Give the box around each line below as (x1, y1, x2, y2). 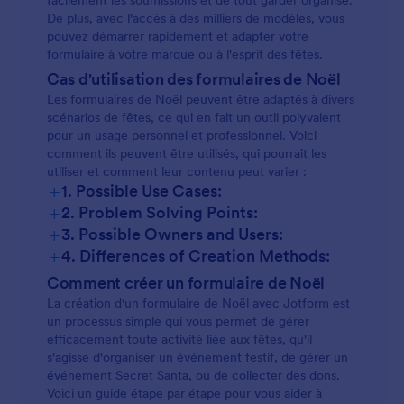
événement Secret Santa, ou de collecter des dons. (47, 367, 340, 383)
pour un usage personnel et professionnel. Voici (47, 127, 317, 143)
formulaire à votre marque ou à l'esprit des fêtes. (47, 46, 323, 62)
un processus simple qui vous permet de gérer (47, 313, 309, 329)
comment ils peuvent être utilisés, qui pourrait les (47, 145, 326, 161)
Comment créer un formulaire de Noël (47, 272, 326, 293)
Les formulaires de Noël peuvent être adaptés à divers (47, 91, 354, 107)
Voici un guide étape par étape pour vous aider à (47, 385, 322, 401)
